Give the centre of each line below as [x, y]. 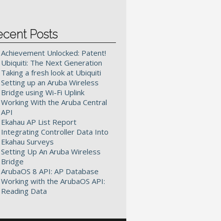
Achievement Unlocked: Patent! [54, 53]
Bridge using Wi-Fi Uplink [43, 92]
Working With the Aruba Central [54, 102]
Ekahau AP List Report [39, 122]
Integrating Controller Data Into [55, 132]
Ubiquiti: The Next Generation [52, 63]
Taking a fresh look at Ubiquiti [51, 73]
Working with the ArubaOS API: [53, 181]
